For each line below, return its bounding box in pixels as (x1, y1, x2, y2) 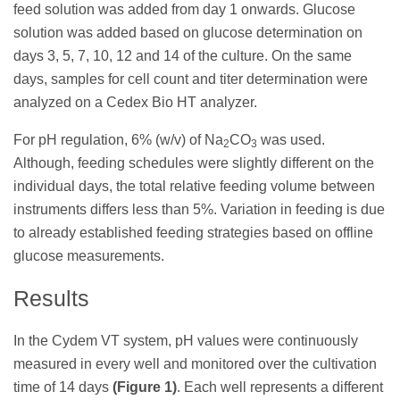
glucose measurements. (13, 248, 164, 264)
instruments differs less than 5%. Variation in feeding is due (13, 202, 385, 218)
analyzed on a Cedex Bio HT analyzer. (13, 95, 257, 111)
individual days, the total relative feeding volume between (13, 179, 375, 195)
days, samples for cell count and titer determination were (13, 71, 368, 87)
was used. (257, 132, 325, 148)
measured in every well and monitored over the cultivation (13, 355, 377, 371)
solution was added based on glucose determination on (13, 25, 362, 41)
